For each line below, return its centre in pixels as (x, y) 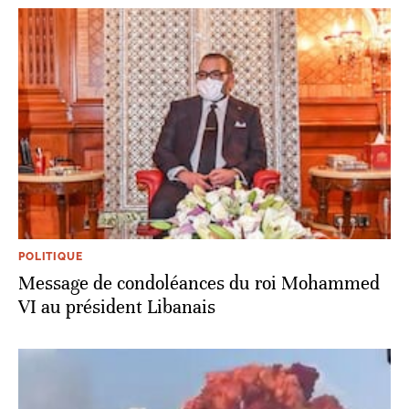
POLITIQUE (51, 257)
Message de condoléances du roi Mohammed (199, 284)
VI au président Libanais (117, 308)
